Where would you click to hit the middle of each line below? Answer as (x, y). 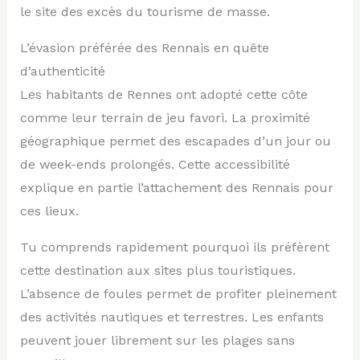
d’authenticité (62, 71)
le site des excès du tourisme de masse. (145, 11)
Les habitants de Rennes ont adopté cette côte (164, 94)
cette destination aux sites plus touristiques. (157, 270)
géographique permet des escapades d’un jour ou (175, 141)
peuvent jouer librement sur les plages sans (157, 340)
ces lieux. (49, 211)
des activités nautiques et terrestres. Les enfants (172, 317)
